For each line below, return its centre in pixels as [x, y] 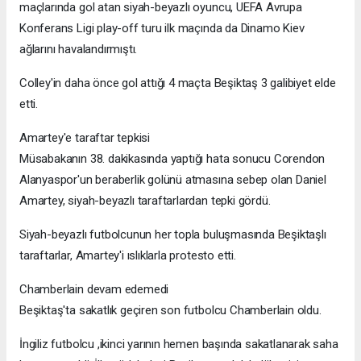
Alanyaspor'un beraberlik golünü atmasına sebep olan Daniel [173, 179]
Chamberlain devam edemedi [94, 289]
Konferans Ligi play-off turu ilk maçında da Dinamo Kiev [162, 28]
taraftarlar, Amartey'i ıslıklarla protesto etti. [128, 255]
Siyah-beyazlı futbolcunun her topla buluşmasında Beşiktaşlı [173, 234]
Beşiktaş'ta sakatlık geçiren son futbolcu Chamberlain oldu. [170, 310]
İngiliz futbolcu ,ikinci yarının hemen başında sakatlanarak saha [179, 344]
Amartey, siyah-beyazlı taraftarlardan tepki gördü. [145, 200]
